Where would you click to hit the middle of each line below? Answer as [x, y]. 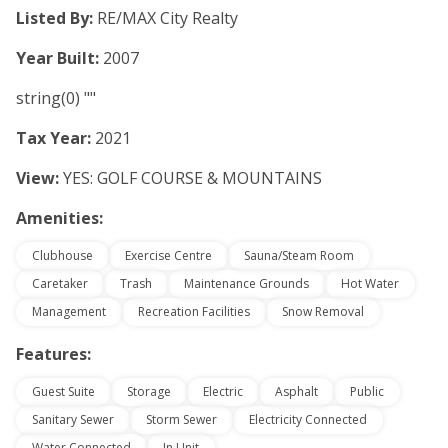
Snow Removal [323, 311]
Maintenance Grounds [246, 283]
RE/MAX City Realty [167, 18]
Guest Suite [63, 391]
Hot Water [370, 283]
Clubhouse [62, 255]
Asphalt [296, 391]
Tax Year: [55, 138]
